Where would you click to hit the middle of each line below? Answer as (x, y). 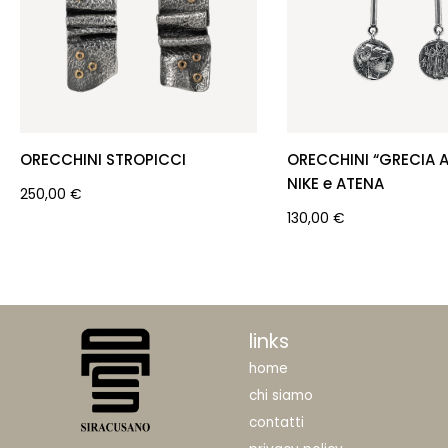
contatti (277, 423)
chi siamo (281, 396)
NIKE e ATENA (335, 183)
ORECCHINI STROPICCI (102, 159)
